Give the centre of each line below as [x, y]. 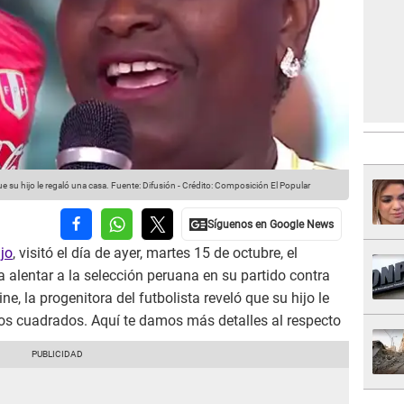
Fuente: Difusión [142, 186]
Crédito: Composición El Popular [246, 186]
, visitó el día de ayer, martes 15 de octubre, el [155, 253]
